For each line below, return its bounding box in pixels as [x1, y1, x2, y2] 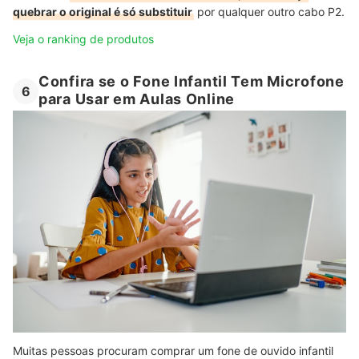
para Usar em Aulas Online [38, 91, 236, 108]
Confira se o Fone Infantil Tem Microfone [38, 72, 345, 90]
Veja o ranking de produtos [13, 31, 154, 46]
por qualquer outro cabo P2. [194, 4, 345, 18]
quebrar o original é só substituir [13, 4, 192, 18]
